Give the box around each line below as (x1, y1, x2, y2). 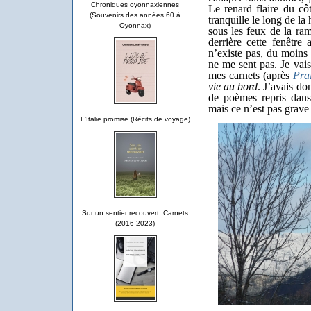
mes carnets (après (208, 69, 293, 81)
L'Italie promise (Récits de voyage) (80, 115, 190, 123)
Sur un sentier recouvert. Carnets (82, 209, 188, 217)
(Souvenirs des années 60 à (90, 11, 180, 19)
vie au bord (208, 80, 258, 92)
